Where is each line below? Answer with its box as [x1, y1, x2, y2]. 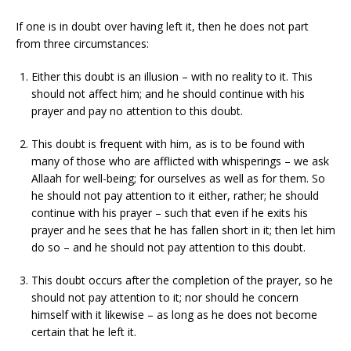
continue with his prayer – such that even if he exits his [31, 204, 308, 220]
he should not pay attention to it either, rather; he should [31, 187, 319, 203]
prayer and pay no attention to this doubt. [31, 103, 243, 118]
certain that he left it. [31, 324, 136, 339]
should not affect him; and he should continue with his [31, 85, 305, 101]
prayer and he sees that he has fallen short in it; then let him [31, 222, 335, 237]
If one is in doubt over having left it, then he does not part [16, 18, 309, 34]
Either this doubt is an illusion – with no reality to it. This [31, 68, 313, 84]
